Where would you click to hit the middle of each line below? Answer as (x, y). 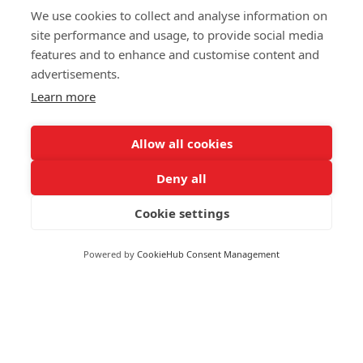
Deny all (181, 178)
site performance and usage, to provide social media (177, 35)
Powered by (110, 254)
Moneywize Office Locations (137, 295)
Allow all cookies (181, 143)
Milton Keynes (68, 338)
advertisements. (75, 74)
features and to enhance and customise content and (175, 54)
